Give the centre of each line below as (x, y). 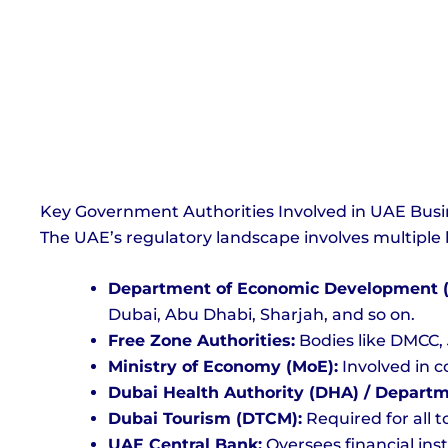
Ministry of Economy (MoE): (223, 367)
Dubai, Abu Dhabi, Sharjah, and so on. (261, 315)
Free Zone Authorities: (201, 341)
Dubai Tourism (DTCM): (205, 419)
